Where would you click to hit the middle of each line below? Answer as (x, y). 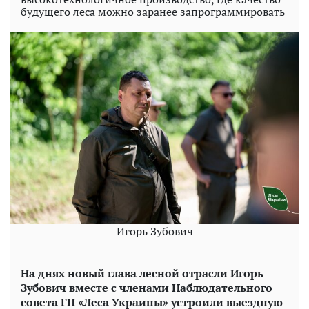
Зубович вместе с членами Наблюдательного (147, 287)
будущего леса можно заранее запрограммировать (153, 12)
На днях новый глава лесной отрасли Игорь (142, 273)
